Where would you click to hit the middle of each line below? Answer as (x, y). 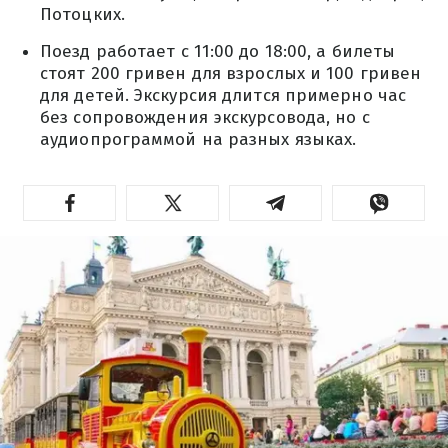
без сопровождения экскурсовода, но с (205, 117)
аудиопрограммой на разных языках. (198, 139)
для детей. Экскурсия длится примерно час (223, 95)
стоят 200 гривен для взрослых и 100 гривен (231, 73)
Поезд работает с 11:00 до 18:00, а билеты (218, 51)
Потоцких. (82, 14)
